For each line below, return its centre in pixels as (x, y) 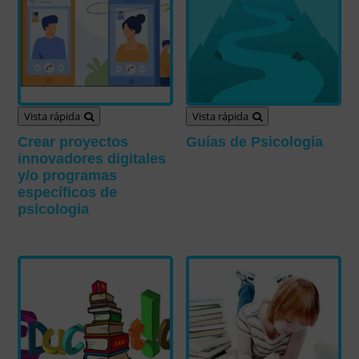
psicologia (54, 210)
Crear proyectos (73, 142)
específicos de (68, 193)
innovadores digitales (92, 159)
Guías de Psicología (255, 142)
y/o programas (68, 176)
